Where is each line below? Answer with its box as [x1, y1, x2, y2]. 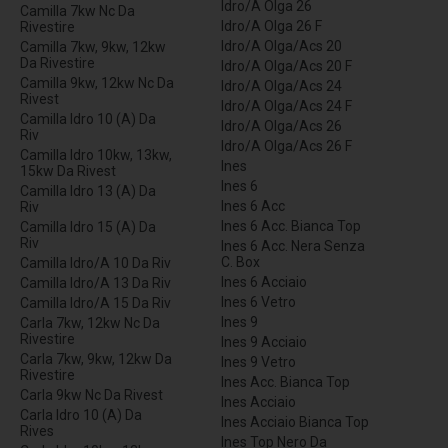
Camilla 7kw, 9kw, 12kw [20, 39, 166, 56]
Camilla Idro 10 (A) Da [20, 111, 156, 128]
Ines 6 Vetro [221, 294, 296, 311]
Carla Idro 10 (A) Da [20, 407, 142, 424]
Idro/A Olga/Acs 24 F [221, 98, 352, 115]
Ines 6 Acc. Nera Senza [221, 238, 365, 255]
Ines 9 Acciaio [221, 334, 307, 351]
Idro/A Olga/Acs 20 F [221, 58, 352, 75]
